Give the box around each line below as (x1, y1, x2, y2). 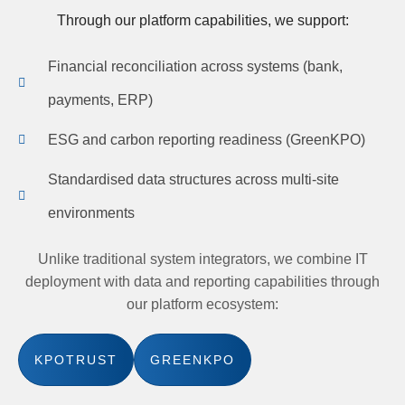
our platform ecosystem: (127, 297, 278, 312)
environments (47, 205, 135, 221)
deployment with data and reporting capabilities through (25, 274, 380, 289)
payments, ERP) (47, 92, 153, 108)
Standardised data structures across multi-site (47, 172, 339, 187)
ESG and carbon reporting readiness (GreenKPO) (47, 132, 365, 147)
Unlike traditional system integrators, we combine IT (37, 251, 368, 267)
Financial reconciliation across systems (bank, (47, 59, 343, 74)
